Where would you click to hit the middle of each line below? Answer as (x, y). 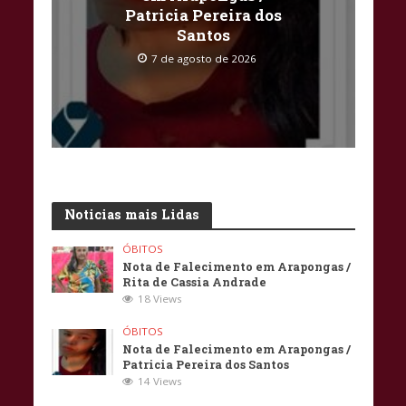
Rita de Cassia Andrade (195, 282)
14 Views (160, 382)
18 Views (160, 299)
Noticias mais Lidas (131, 215)
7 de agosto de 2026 (203, 58)
